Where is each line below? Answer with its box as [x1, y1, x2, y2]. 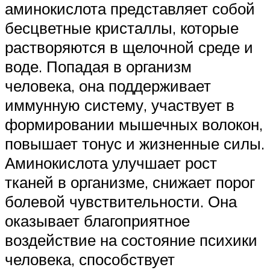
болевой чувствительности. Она [5, 192, 237, 212]
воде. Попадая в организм [5, 57, 192, 77]
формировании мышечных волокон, [5, 115, 263, 134]
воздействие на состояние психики [5, 230, 257, 250]
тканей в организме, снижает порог [5, 172, 255, 192]
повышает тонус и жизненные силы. [5, 134, 265, 154]
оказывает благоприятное [5, 211, 190, 231]
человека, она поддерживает [5, 76, 211, 96]
